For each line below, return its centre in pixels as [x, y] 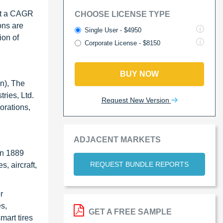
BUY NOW [139, 74]
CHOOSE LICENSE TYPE [122, 14]
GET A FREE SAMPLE [129, 212]
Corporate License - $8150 [122, 43]
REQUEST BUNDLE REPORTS [139, 164]
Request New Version [136, 100]
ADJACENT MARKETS [117, 139]
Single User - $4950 [113, 30]
